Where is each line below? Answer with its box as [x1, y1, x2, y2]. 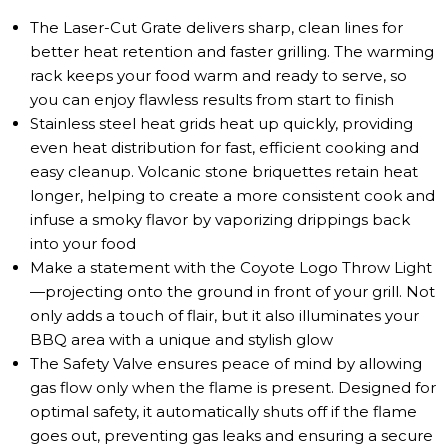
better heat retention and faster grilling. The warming [30, 42, 434, 61]
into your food [30, 234, 136, 253]
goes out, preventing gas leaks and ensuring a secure [30, 426, 433, 445]
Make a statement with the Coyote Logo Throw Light [30, 258, 432, 277]
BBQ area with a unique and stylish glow [30, 330, 333, 349]
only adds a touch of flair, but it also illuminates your [30, 306, 419, 325]
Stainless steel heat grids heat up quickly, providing [30, 114, 413, 133]
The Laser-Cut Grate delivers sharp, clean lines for [30, 18, 403, 37]
